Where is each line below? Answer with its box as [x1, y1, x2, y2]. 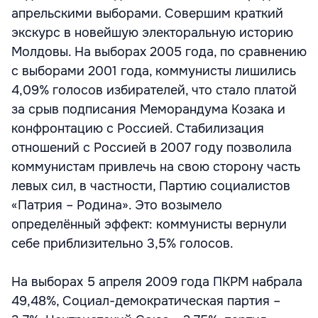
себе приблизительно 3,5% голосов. [11, 236, 234, 251]
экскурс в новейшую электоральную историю [11, 25, 293, 40]
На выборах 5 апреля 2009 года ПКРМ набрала [11, 274, 302, 290]
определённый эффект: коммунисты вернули [11, 216, 287, 232]
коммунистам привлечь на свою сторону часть [11, 159, 300, 175]
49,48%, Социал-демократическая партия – [11, 293, 280, 309]
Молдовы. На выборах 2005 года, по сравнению [11, 44, 307, 60]
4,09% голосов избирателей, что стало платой [11, 82, 297, 98]
